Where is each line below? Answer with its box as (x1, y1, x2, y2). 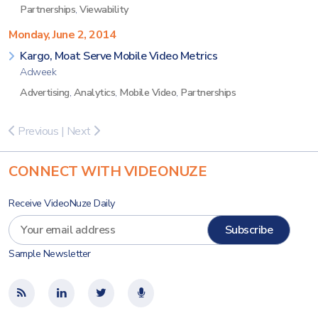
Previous (15, 124, 58, 139)
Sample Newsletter (9, 247, 91, 261)
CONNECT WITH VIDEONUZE (9, 162, 207, 181)
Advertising (20, 85, 70, 99)
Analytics (73, 85, 115, 99)
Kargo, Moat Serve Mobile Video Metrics (20, 48, 217, 64)
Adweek (20, 65, 56, 79)
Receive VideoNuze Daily (9, 196, 115, 210)
